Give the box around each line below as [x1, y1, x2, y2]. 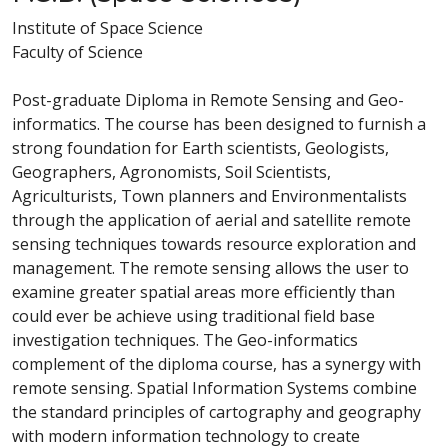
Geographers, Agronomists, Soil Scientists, [12, 161, 331, 183]
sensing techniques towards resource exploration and [12, 233, 416, 255]
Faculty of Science [12, 41, 143, 63]
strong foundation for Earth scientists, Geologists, [12, 137, 389, 159]
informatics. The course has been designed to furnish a [12, 113, 426, 135]
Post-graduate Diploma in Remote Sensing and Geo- [12, 89, 404, 111]
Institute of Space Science [12, 17, 203, 39]
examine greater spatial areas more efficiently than [12, 281, 395, 303]
